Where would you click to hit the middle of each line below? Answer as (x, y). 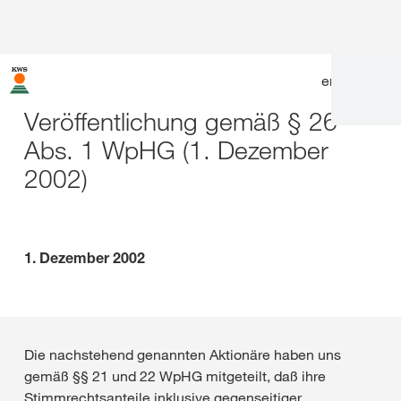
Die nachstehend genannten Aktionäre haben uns (183, 354)
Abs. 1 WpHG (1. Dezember (176, 150)
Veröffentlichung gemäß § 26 (181, 121)
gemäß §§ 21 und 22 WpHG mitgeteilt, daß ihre (175, 376)
